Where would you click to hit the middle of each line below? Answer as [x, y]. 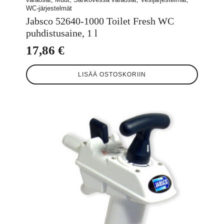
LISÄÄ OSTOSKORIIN [112, 75]
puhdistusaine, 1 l [62, 33]
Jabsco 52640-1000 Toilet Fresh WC [100, 21]
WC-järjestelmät [49, 8]
